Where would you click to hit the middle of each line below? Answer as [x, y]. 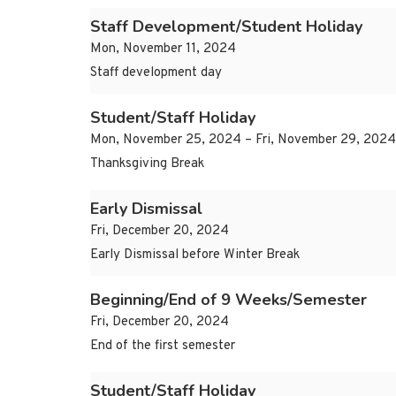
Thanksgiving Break [147, 164]
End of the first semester [163, 346]
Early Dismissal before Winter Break [195, 255]
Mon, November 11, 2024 [163, 49]
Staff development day [156, 73]
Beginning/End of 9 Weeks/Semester [228, 300]
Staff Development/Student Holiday [226, 27]
